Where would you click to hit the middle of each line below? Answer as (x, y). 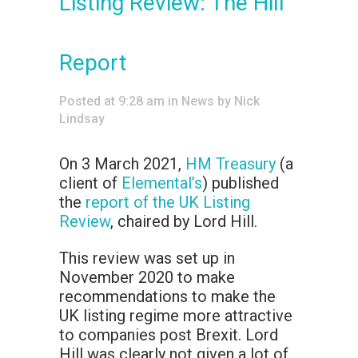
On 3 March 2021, (122, 164)
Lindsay (82, 119)
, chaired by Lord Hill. (184, 222)
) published (241, 183)
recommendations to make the (167, 297)
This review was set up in (147, 259)
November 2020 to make (147, 278)
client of (90, 183)
